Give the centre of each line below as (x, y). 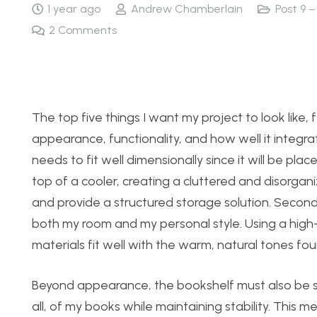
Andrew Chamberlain (186, 9)
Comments (88, 30)
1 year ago (74, 9)
